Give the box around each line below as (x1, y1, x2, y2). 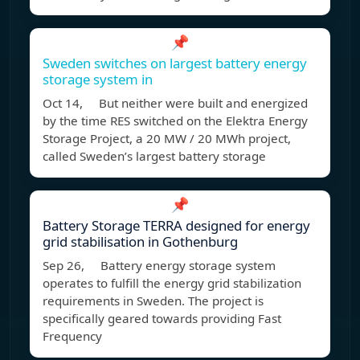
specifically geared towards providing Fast (43, 310, 281, 327)
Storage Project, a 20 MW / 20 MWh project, (43, 130, 291, 147)
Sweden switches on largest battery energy (43, 54, 307, 73)
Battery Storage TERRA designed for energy (43, 216, 310, 235)
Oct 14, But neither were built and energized (43, 95, 308, 112)
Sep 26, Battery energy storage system (43, 257, 276, 274)
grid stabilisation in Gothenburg (43, 232, 238, 252)
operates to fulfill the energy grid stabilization (43, 275, 301, 292)
